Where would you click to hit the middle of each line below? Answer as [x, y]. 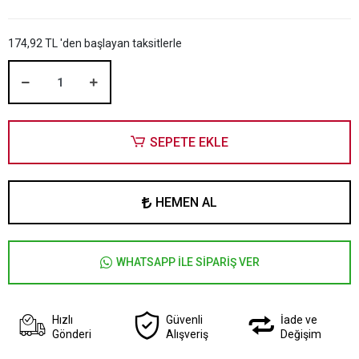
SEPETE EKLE [189, 142]
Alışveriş [188, 334]
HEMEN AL [186, 202]
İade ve [298, 319]
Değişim [301, 334]
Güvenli [185, 319]
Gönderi [71, 334]
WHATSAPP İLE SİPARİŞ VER [188, 262]
